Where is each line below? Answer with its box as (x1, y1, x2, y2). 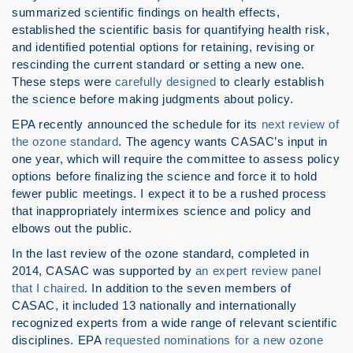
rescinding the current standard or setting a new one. (12, 58, 305, 71)
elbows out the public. (12, 221, 132, 235)
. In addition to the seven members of (84, 281, 292, 295)
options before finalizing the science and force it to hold (12, 169, 318, 183)
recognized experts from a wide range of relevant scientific (12, 316, 338, 329)
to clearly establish (216, 75, 325, 88)
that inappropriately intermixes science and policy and (12, 204, 311, 217)
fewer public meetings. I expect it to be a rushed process (12, 187, 328, 200)
